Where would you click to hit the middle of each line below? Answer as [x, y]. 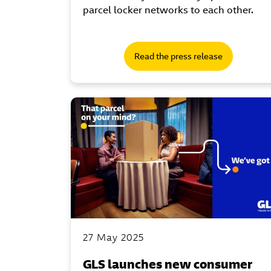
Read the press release [178, 56]
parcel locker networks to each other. [168, 10]
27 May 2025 [113, 237]
